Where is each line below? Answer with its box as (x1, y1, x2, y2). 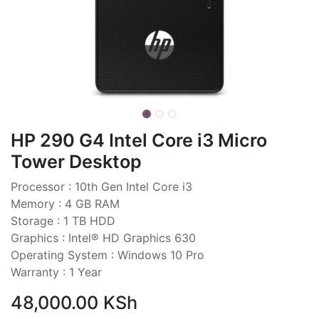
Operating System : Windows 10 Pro (11, 247, 204, 262)
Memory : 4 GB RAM (11, 196, 120, 211)
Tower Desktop (11, 150, 142, 172)
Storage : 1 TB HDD (11, 213, 115, 228)
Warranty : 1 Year (11, 264, 102, 279)
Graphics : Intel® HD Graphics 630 (11, 230, 196, 245)
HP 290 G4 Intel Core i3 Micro (11, 129, 267, 151)
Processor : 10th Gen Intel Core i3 (11, 179, 192, 194)
